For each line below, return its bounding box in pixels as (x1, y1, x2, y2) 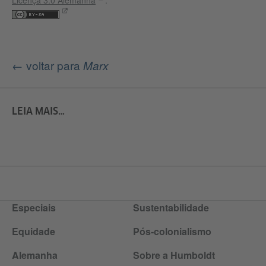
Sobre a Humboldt (133, 248, 215, 262)
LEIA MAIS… (12, 105, 65, 118)
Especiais (12, 201, 56, 215)
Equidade (12, 224, 55, 239)
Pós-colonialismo (133, 224, 211, 239)
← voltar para (12, 57, 83, 74)
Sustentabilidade (133, 201, 209, 215)
